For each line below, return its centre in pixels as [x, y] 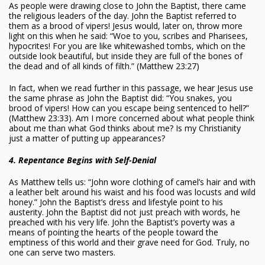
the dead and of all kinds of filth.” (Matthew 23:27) [105, 66]
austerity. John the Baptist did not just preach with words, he [125, 212]
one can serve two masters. [62, 253]
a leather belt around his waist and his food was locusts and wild [132, 192]
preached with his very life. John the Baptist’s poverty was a [122, 222]
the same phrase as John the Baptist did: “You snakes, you [120, 98]
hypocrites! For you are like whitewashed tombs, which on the [127, 46]
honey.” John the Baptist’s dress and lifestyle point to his [116, 202]
